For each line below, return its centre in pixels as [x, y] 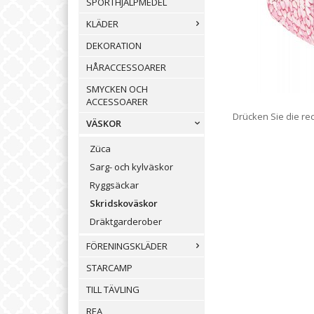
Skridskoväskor [124, 204]
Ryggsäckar [114, 185]
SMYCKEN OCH [117, 89]
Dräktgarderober [126, 222]
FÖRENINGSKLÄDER [127, 246]
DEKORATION [114, 46]
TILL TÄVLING [113, 290]
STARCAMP [109, 268]
